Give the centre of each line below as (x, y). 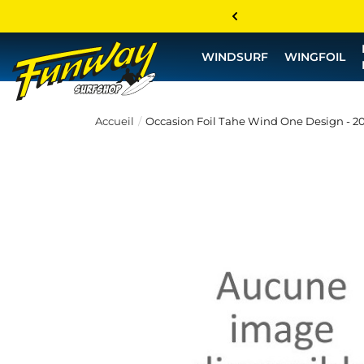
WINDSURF (235, 57)
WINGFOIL (315, 57)
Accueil (115, 121)
